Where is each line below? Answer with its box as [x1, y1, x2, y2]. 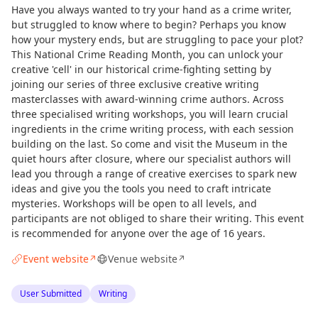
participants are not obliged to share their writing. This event [11, 212, 304, 225]
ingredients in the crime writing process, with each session [11, 122, 294, 136]
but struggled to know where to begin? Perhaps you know [11, 18, 286, 31]
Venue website [108, 252, 177, 265]
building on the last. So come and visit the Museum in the [11, 137, 287, 150]
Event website [23, 252, 89, 265]
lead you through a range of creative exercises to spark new [11, 167, 297, 180]
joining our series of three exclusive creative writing [11, 77, 259, 91]
